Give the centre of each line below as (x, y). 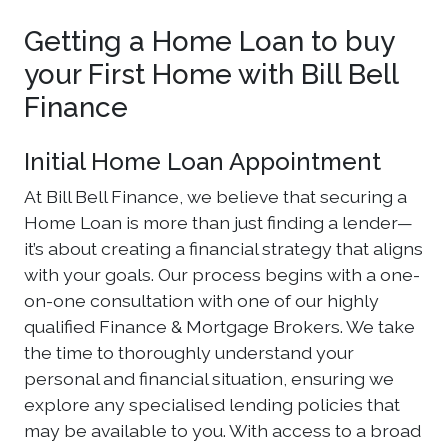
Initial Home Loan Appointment (202, 161)
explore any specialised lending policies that (212, 404)
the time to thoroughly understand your (189, 352)
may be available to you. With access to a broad (222, 430)
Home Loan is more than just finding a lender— (218, 222)
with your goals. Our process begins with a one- (222, 274)
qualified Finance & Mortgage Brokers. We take (219, 326)
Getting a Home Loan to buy (209, 41)
